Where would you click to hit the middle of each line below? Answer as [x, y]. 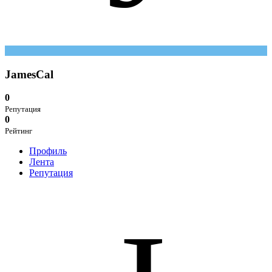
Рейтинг [19, 131]
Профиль [48, 151]
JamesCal [29, 74]
